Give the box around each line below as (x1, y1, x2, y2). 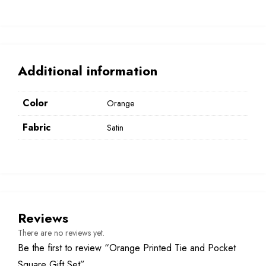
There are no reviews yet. (18, 227, 104, 239)
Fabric (23, 121, 50, 135)
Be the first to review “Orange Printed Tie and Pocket (18, 241, 236, 255)
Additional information (18, 61, 157, 81)
